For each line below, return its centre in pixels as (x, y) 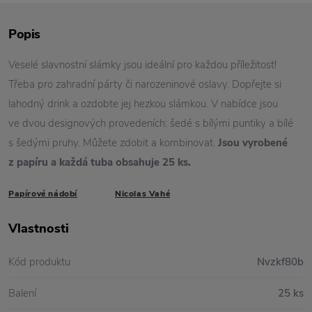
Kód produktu (39, 262)
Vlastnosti (39, 228)
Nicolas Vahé (143, 194)
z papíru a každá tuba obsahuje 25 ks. (100, 162)
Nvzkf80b (280, 262)
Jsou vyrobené (251, 143)
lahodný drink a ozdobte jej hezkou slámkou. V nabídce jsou (143, 104)
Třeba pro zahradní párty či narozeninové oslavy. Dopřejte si (145, 84)
